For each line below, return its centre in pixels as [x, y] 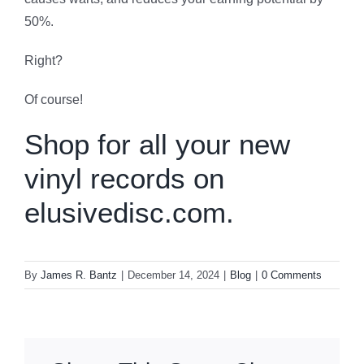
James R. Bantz [79, 275]
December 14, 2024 [173, 275]
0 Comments [292, 275]
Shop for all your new [157, 144]
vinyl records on [124, 178]
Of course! [54, 99]
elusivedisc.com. [129, 212]
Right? [43, 60]
